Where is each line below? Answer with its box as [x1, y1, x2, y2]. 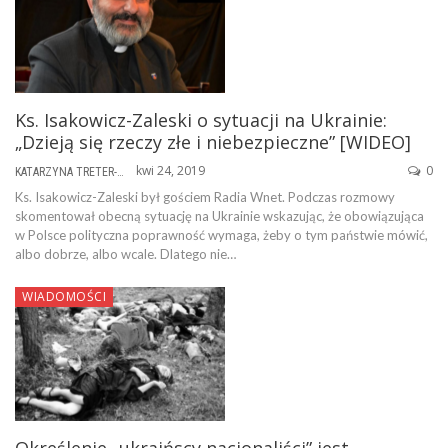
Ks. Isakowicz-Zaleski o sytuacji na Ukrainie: [15, 107, 387, 132]
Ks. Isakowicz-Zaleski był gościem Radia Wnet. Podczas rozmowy [15, 188, 395, 205]
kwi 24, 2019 [136, 161, 205, 179]
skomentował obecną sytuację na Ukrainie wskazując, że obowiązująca [15, 207, 424, 224]
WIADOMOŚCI [22, 287, 106, 305]
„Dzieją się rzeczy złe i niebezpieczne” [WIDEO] [15, 129, 411, 154]
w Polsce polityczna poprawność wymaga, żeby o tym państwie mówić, [15, 226, 428, 243]
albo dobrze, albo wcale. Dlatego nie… [15, 245, 236, 262]
